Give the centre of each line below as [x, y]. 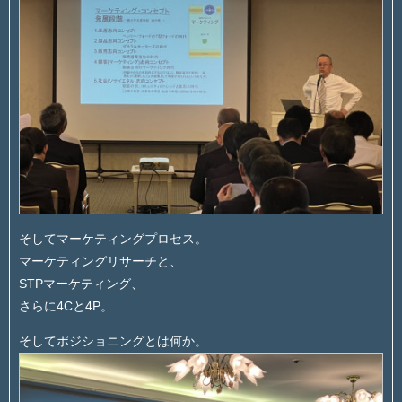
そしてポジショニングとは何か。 [113, 341]
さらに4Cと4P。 [66, 306]
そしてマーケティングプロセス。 [113, 238]
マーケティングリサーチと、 [100, 261]
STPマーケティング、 [81, 283]
